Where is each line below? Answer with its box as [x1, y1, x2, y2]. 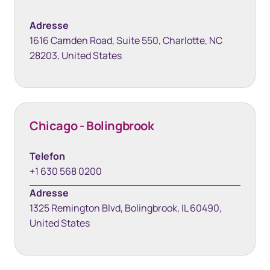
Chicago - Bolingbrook [30, 118, 154, 134]
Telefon [30, 149, 65, 163]
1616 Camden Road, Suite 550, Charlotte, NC [30, 34, 222, 47]
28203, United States [30, 49, 122, 62]
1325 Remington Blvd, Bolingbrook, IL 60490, [30, 201, 222, 215]
